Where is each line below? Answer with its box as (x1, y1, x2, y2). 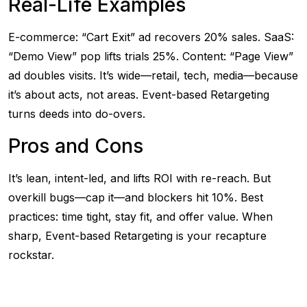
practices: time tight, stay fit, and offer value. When (8, 210, 273, 223)
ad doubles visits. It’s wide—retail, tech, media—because (8, 69, 298, 82)
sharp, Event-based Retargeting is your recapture (8, 229, 267, 243)
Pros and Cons (8, 134, 143, 158)
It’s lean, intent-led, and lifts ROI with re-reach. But (8, 171, 271, 185)
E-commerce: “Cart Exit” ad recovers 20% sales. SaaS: (8, 30, 294, 44)
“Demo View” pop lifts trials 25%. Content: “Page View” (8, 49, 293, 63)
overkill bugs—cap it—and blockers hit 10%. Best (8, 191, 263, 204)
